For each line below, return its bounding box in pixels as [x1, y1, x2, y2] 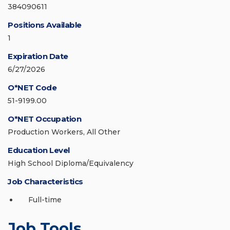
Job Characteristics [8, 177, 83, 187]
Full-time [28, 195, 62, 205]
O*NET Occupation [8, 114, 81, 124]
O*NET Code [8, 83, 56, 93]
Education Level [8, 145, 70, 156]
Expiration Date [8, 51, 68, 62]
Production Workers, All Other [8, 127, 120, 137]
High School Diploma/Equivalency [8, 159, 133, 168]
